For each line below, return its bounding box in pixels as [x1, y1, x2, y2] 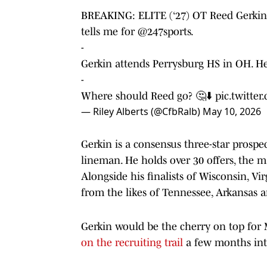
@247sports [138, 25, 191, 38]
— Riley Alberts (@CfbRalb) [81, 104, 203, 118]
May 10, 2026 [203, 104, 261, 118]
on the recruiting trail [81, 236, 183, 249]
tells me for [81, 25, 138, 38]
